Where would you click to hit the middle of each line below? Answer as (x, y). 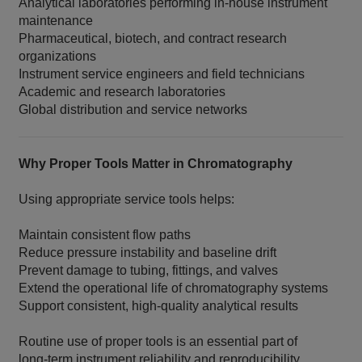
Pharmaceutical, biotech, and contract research (153, 39)
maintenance (56, 21)
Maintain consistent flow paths (105, 235)
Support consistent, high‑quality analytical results (159, 306)
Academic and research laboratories (122, 92)
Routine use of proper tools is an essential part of (158, 342)
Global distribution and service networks (133, 110)
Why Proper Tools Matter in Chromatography (156, 164)
